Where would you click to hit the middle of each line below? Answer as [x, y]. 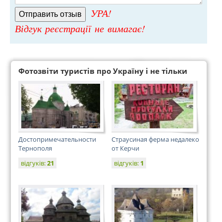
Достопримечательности [57, 139]
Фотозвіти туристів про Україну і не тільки [103, 71]
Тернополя [35, 148]
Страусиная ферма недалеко [155, 139]
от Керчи [125, 148]
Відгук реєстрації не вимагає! [80, 28]
